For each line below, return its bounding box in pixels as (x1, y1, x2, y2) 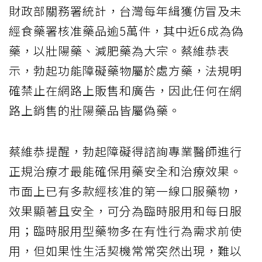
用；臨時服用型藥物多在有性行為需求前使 (9, 222, 242, 240)
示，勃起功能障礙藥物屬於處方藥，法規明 (9, 62, 242, 80)
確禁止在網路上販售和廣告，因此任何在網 (9, 82, 242, 99)
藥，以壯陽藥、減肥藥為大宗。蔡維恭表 (9, 42, 230, 60)
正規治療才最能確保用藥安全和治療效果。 (9, 163, 242, 180)
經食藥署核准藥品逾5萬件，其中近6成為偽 (9, 22, 244, 40)
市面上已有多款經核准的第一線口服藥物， (9, 182, 242, 200)
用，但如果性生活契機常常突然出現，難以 (9, 242, 242, 260)
